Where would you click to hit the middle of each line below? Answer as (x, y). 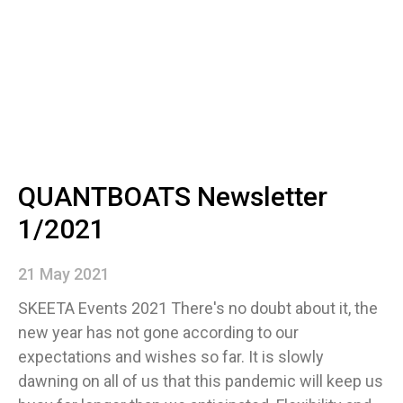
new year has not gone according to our (158, 332)
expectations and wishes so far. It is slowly (171, 356)
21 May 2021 (64, 273)
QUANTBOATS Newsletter (173, 196)
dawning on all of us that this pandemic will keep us (201, 381)
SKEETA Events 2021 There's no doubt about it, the (198, 308)
